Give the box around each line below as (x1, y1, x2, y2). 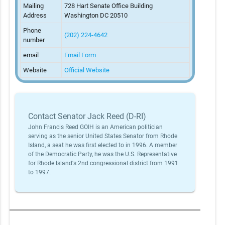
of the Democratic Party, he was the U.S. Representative (28, 150, 177, 158)
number (23, 36, 45, 44)
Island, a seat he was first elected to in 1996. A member (28, 141, 178, 149)
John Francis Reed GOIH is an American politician (28, 123, 163, 131)
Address (23, 11, 47, 19)
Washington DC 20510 (64, 11, 128, 19)
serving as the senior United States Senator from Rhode (28, 132, 178, 140)
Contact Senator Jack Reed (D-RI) (28, 111, 147, 121)
